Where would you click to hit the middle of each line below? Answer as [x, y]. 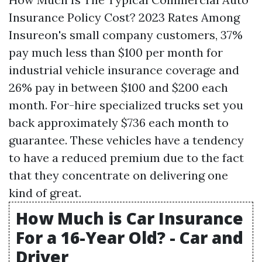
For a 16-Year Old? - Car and [130, 237]
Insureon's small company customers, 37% [126, 35]
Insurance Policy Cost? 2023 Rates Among [124, 17]
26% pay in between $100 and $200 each [118, 87]
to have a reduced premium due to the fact [126, 158]
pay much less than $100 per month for [116, 52]
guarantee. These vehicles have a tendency [126, 140]
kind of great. [45, 193]
